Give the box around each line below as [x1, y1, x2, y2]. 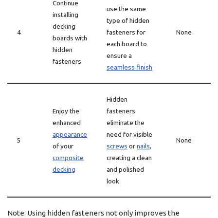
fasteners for [107, 28, 145, 36]
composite [53, 154, 84, 162]
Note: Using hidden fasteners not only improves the [7, 209, 180, 217]
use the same [107, 5, 146, 13]
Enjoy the [53, 107, 79, 115]
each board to [107, 40, 147, 48]
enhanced [53, 119, 81, 127]
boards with [53, 34, 87, 42]
